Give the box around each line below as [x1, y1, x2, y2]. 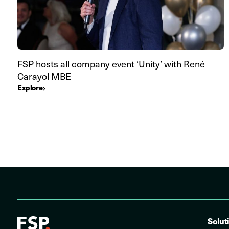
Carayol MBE [17, 70, 73, 82]
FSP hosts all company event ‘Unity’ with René [17, 57, 205, 70]
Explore [17, 82, 43, 93]
